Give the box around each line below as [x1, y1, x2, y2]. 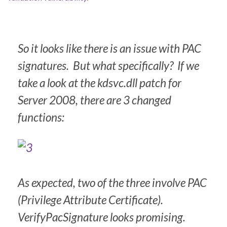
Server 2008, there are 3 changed [18, 93, 171, 107]
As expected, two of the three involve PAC [18, 175, 207, 190]
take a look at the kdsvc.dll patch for [18, 76, 181, 90]
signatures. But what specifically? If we [18, 59, 199, 73]
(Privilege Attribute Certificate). [18, 193, 165, 207]
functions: [18, 110, 64, 125]
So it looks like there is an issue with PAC [18, 42, 201, 56]
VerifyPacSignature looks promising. [18, 210, 187, 224]
